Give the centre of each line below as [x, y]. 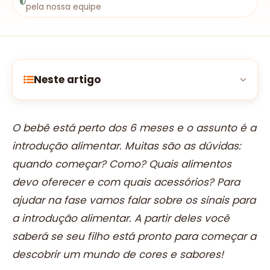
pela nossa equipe [64, 7]
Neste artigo [67, 80]
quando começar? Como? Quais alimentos [122, 164]
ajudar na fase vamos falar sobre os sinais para [134, 200]
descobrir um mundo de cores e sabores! [118, 254]
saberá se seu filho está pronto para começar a [134, 236]
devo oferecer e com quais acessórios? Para [126, 182]
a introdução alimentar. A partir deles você [121, 218]
